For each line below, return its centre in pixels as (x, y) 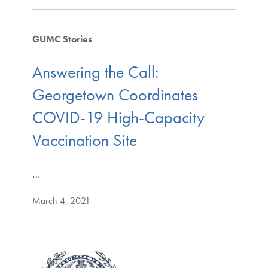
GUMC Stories (62, 39)
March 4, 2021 (61, 201)
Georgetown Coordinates (115, 95)
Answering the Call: (95, 72)
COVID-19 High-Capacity (118, 118)
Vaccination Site (84, 141)
